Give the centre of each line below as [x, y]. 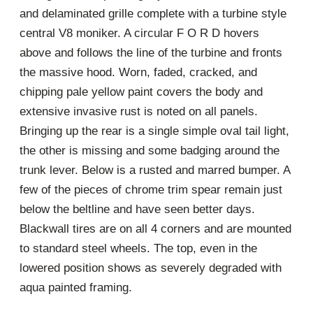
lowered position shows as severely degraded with [151, 268]
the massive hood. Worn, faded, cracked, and [138, 72]
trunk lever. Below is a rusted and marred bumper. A [155, 170]
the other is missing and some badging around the [150, 150]
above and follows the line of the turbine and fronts [151, 52]
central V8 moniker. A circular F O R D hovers [139, 33]
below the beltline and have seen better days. [137, 209]
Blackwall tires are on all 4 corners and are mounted [155, 228]
